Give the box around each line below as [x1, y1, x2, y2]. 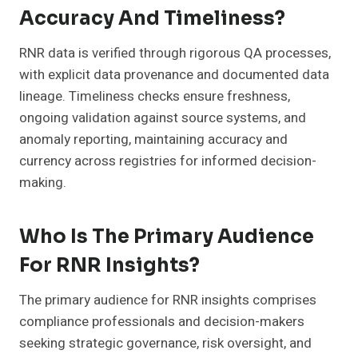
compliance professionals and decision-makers [19, 312, 304, 332]
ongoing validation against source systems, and [19, 108, 306, 129]
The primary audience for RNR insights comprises [19, 290, 316, 311]
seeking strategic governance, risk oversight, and [19, 333, 312, 354]
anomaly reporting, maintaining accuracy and [19, 129, 288, 150]
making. [19, 173, 66, 193]
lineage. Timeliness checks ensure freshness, [19, 86, 290, 107]
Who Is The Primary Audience [19, 225, 314, 249]
